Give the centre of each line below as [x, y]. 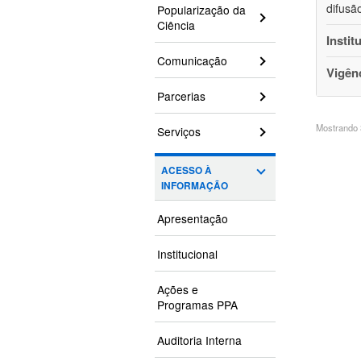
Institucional [187, 254]
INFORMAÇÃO [195, 186]
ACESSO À [187, 171]
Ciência [176, 25]
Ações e [178, 290]
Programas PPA [197, 305]
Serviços [179, 132]
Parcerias [181, 96]
